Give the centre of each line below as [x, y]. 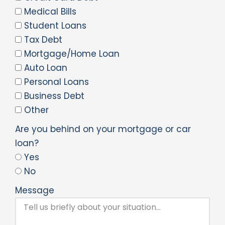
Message [35, 191]
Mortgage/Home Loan [72, 54]
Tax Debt [43, 40]
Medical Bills [50, 12]
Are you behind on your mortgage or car [103, 129]
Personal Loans [57, 82]
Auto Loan [46, 68]
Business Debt [54, 96]
